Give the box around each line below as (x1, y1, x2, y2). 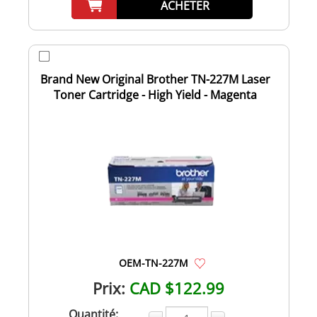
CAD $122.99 (129, 277, 224, 299)
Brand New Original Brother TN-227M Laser (40, 71, 270, 87)
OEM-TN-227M (119, 255, 188, 270)
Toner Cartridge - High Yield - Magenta (53, 86, 257, 103)
